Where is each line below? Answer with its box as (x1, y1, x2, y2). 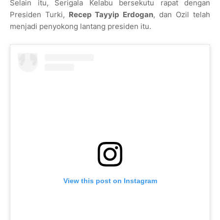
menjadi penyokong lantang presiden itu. (10, 22, 151, 31)
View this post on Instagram (63, 177, 157, 185)
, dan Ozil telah (153, 10, 211, 20)
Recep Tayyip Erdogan (69, 10, 153, 20)
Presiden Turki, (10, 10, 69, 20)
